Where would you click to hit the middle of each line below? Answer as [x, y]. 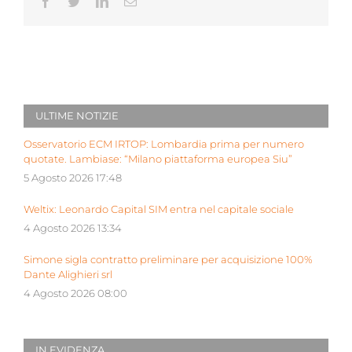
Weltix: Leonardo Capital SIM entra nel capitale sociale [159, 210]
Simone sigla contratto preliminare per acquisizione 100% [168, 260]
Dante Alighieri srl [68, 275]
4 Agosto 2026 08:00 [75, 294]
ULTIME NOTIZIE [77, 116]
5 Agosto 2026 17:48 [73, 178]
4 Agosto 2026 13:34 [73, 229]
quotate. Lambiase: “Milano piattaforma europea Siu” [158, 159]
